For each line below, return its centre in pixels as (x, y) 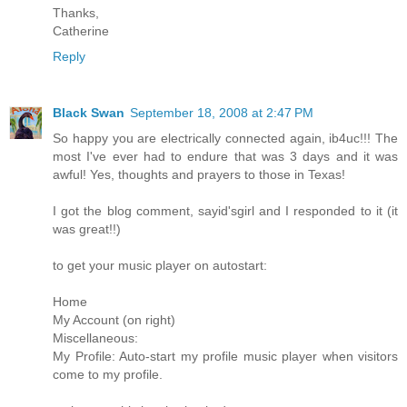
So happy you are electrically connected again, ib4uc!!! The (225, 139)
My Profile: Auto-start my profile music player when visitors (225, 357)
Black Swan (89, 113)
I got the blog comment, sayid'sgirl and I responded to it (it (225, 211)
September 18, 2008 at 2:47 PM (222, 113)
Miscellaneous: (95, 338)
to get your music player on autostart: (160, 266)
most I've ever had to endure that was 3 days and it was (225, 157)
